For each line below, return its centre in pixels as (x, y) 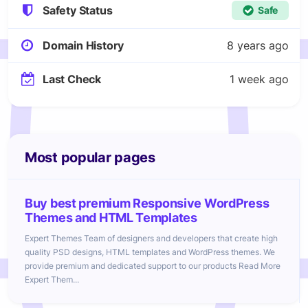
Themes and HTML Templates (111, 218)
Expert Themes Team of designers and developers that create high (151, 238)
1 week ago (259, 79)
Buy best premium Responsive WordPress (147, 203)
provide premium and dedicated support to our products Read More (153, 266)
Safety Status (78, 10)
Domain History (84, 45)
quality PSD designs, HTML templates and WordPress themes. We (150, 252)
